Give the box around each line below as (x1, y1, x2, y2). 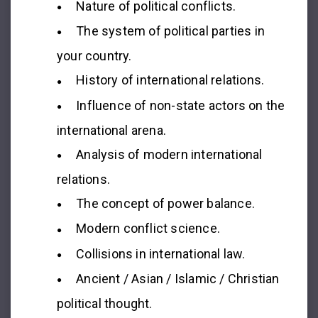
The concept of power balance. (76, 196, 256, 211)
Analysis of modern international (76, 146, 263, 162)
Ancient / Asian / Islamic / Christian (76, 270, 280, 286)
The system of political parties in (76, 23, 265, 38)
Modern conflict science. (76, 221, 221, 236)
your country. (57, 48, 132, 64)
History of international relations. (76, 72, 265, 88)
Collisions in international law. (76, 246, 246, 261)
